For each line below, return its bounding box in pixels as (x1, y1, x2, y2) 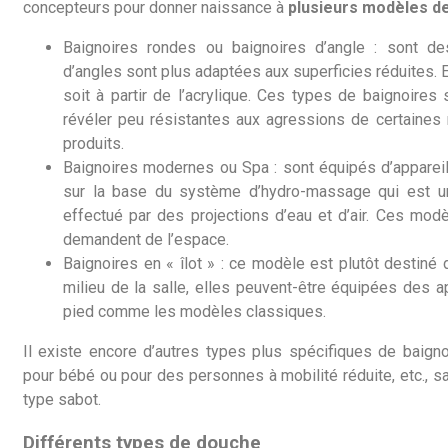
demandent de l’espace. (63, 229, 229, 249)
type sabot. (23, 389, 101, 409)
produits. (63, 133, 124, 153)
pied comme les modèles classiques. (63, 301, 326, 321)
